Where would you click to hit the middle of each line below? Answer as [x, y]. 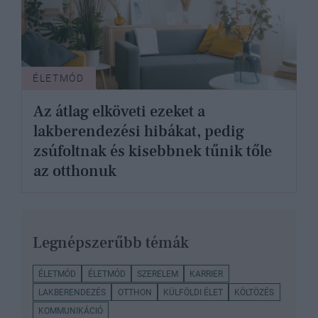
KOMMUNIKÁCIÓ [71, 311]
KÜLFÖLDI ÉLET [193, 292]
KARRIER [207, 274]
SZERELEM [157, 274]
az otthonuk [75, 171]
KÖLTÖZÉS [254, 292]
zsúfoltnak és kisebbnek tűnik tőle [153, 152]
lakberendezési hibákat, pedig [139, 132]
